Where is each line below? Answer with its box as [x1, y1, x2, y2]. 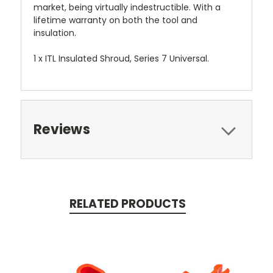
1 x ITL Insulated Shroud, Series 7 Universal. [34, 52, 209, 65]
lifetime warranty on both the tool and [34, 14, 197, 27]
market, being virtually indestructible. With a [34, 1, 221, 14]
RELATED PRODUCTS [69, 196, 186, 213]
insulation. [34, 27, 76, 40]
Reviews [34, 120, 90, 140]
